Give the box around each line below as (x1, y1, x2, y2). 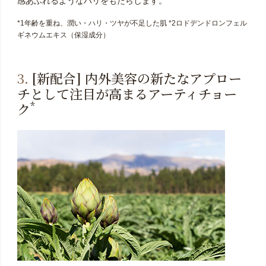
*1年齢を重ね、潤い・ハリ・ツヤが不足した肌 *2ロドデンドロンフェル (17, 19, 247, 28)
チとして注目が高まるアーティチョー (17, 84, 237, 103)
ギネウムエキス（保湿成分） (17, 31, 110, 40)
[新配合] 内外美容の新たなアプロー (28, 69, 242, 88)
